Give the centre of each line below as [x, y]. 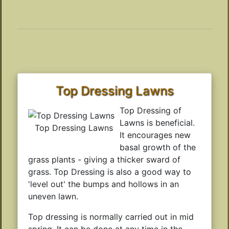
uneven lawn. [53, 196]
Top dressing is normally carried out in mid [111, 216]
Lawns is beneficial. [157, 122]
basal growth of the [158, 147]
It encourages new [155, 135]
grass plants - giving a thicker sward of [104, 159]
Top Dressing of [151, 110]
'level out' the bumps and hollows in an [104, 184]
